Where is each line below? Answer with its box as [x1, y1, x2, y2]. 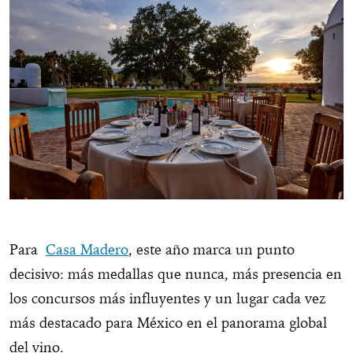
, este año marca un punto [128, 240, 295, 258]
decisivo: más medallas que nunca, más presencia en [9, 265, 342, 283]
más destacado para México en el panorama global [9, 314, 327, 332]
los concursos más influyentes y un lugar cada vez [9, 289, 326, 307]
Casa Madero [46, 240, 128, 258]
